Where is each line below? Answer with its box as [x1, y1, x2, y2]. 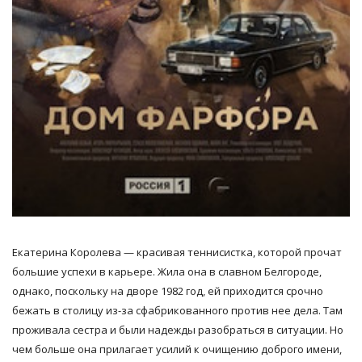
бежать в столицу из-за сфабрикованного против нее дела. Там [12, 302, 343, 318]
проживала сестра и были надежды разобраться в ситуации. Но [12, 322, 343, 337]
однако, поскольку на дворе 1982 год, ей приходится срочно [12, 283, 323, 298]
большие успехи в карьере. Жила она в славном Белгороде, [12, 263, 322, 279]
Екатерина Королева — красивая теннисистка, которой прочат [12, 244, 342, 259]
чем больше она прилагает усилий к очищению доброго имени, [12, 341, 342, 356]
